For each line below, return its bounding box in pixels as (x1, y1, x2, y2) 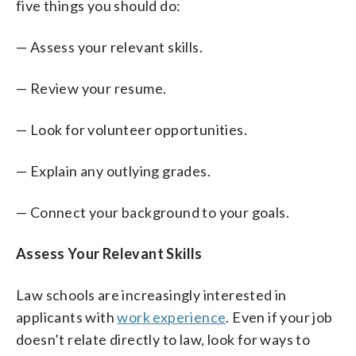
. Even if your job (226, 308, 333, 326)
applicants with (16, 308, 118, 326)
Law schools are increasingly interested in (16, 285, 287, 304)
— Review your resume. (16, 79, 167, 97)
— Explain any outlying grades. (16, 161, 211, 180)
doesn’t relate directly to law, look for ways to (16, 330, 311, 348)
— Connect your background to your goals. (16, 203, 289, 221)
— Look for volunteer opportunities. (16, 120, 247, 138)
